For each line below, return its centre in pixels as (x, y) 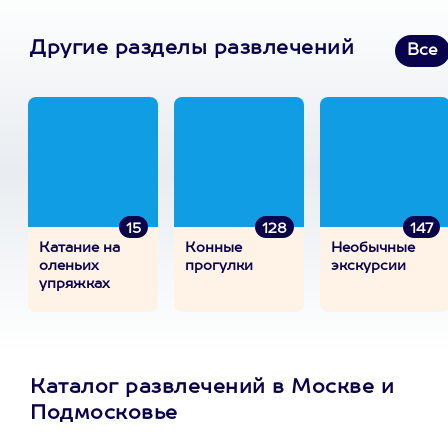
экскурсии (368, 266)
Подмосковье (104, 414)
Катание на (79, 248)
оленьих (69, 266)
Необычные (373, 248)
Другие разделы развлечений (192, 49)
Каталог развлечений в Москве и (212, 388)
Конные (213, 248)
